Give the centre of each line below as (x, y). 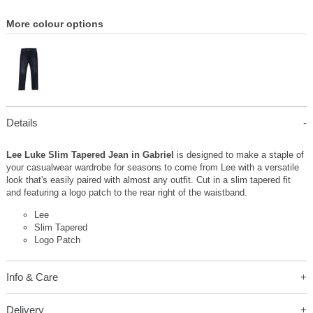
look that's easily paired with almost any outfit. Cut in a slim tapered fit (148, 180)
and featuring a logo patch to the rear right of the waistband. (126, 192)
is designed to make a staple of (240, 154)
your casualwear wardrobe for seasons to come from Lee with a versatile (152, 167)
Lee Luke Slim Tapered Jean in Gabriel (91, 154)
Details (22, 122)
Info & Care (32, 277)
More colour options (54, 23)
